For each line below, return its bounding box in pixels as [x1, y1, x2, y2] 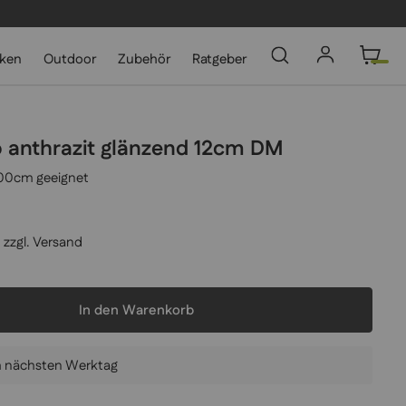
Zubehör [118, 50, 171, 69]
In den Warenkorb [78, 300, 194, 320]
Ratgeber [192, 50, 247, 69]
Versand [33, 233, 82, 253]
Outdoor [43, 50, 97, 69]
